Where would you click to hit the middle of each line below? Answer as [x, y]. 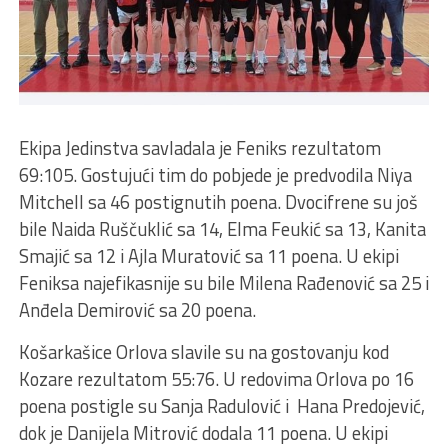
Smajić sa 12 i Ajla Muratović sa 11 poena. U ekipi [208, 255]
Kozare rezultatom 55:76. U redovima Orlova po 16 [216, 378]
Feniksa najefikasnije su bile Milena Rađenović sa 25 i [223, 282]
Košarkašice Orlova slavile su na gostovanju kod [203, 351]
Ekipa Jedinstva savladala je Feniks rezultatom [199, 147]
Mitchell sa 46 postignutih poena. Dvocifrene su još [218, 201]
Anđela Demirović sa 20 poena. [137, 309]
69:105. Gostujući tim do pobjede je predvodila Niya [215, 174]
